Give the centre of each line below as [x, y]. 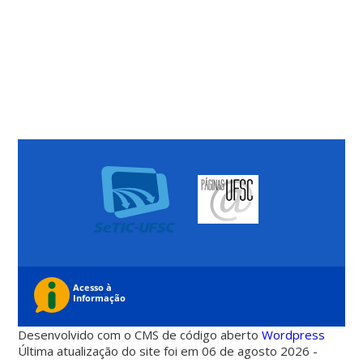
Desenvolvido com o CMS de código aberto [140, 335]
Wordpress [294, 335]
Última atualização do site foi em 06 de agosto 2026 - [168, 351]
